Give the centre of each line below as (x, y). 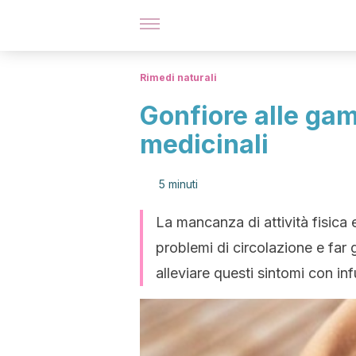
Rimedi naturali (178, 77)
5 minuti (178, 184)
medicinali (204, 144)
